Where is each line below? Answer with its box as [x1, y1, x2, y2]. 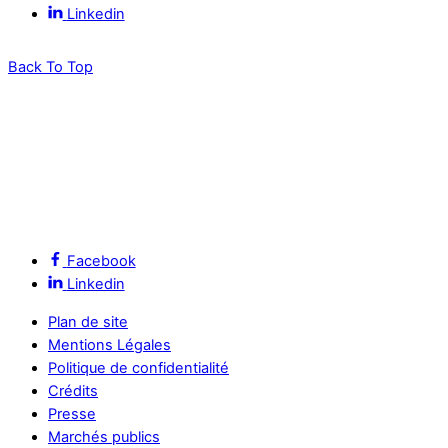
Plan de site [48, 312, 128, 331]
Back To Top [8, 57, 93, 76]
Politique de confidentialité [48, 358, 229, 377]
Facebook [66, 252, 136, 271]
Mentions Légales [48, 335, 171, 354]
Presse [48, 404, 96, 423]
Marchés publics [48, 427, 160, 446]
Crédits [48, 381, 98, 400]
